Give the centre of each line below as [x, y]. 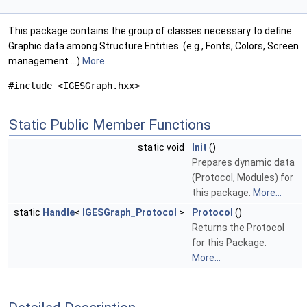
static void [162, 148]
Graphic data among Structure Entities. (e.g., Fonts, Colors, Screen [153, 46]
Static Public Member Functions [110, 125]
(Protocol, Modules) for [243, 178]
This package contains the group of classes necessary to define [150, 31]
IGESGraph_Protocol [130, 213]
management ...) [45, 61]
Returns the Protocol [238, 228]
